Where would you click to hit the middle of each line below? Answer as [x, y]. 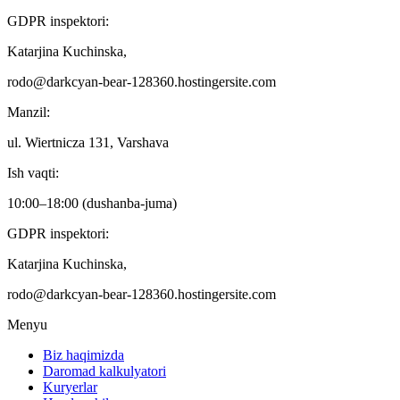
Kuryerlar [70, 387]
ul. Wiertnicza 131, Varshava [88, 142]
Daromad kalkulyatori [104, 371]
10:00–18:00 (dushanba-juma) [92, 203]
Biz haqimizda [83, 354]
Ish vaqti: [33, 172]
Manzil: [29, 112]
